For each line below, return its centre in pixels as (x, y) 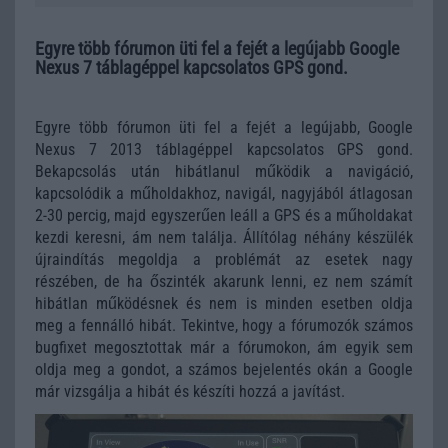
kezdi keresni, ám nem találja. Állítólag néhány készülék (224, 237)
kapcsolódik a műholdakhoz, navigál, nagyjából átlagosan (224, 193)
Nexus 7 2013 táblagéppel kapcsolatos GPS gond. (224, 149)
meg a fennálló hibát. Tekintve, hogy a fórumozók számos (224, 325)
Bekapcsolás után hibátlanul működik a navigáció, (224, 171)
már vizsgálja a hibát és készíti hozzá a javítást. (190, 391)
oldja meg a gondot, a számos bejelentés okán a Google (224, 369)
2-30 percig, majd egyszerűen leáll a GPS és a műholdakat (224, 215)
